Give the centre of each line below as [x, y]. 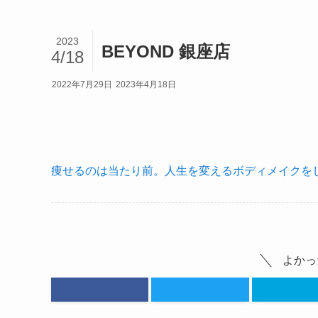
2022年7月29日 [82, 84]
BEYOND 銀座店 [166, 51]
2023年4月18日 [146, 84]
